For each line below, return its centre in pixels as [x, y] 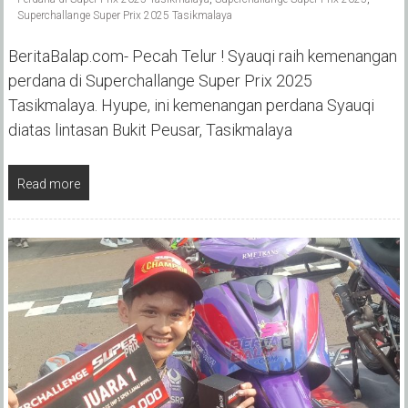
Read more [48, 184]
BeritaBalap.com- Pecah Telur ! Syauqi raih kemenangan [202, 56]
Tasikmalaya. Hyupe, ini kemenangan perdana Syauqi [191, 105]
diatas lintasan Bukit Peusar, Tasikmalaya [150, 129]
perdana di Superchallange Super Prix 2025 [160, 80]
